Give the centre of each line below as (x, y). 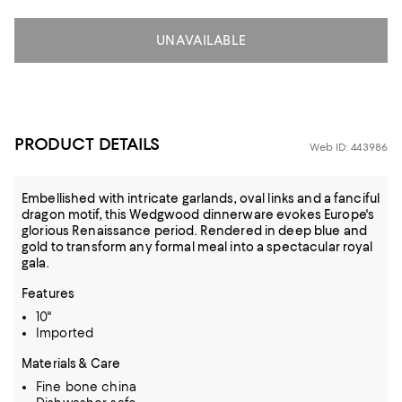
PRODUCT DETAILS (87, 144)
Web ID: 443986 (349, 147)
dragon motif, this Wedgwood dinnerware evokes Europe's (198, 214)
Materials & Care (71, 363)
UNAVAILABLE (201, 40)
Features (48, 293)
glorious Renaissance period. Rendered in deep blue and (195, 231)
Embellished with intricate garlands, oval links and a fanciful (201, 198)
